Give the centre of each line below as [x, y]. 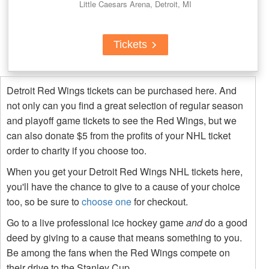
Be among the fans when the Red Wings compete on [118, 252]
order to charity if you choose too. [77, 150]
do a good [225, 222]
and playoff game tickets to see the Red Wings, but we [122, 120]
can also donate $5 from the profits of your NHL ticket [119, 135]
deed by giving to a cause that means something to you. [124, 237]
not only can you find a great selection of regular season [125, 105]
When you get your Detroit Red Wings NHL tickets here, [125, 171]
